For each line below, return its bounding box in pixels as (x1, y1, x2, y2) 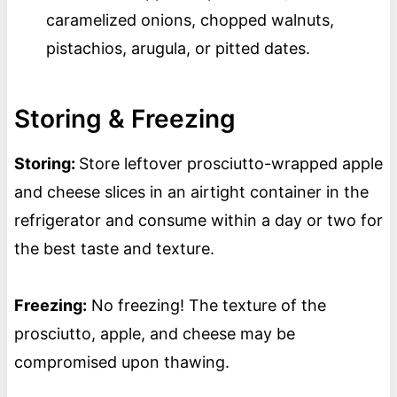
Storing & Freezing (13, 104, 236, 135)
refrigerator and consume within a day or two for (13, 211, 383, 230)
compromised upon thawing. (13, 353, 234, 372)
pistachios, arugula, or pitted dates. (45, 39, 315, 58)
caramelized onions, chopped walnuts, (45, 11, 334, 30)
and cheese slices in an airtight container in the (13, 183, 369, 202)
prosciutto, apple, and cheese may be (13, 324, 295, 344)
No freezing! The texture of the (86, 296, 326, 315)
